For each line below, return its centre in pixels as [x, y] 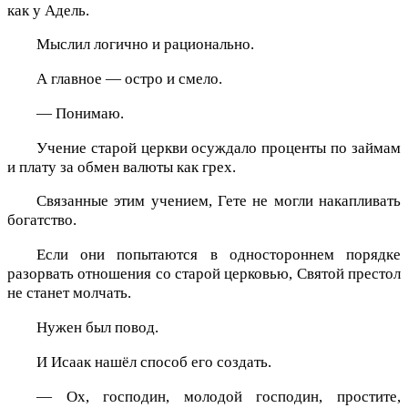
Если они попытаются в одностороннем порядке [219, 255]
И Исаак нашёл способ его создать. [154, 362]
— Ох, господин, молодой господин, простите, [219, 396]
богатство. [42, 220]
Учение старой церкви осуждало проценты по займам [219, 148]
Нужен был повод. [97, 328]
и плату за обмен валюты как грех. [122, 167]
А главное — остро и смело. [129, 79]
